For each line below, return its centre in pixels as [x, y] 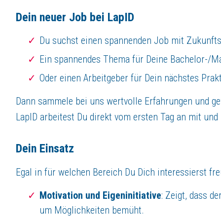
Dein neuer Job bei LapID [75, 17]
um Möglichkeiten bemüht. [92, 210]
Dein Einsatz [45, 148]
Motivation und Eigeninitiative [100, 195]
